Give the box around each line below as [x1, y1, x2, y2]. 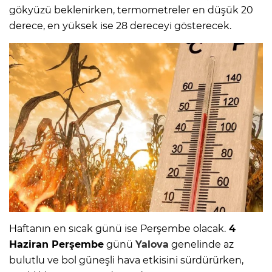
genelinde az [169, 239, 234, 251]
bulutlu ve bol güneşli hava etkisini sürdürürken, [9, 254, 243, 267]
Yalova [135, 239, 169, 251]
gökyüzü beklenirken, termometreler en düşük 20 [9, 4, 253, 16]
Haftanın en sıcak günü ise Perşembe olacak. [9, 223, 226, 235]
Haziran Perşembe [9, 239, 104, 251]
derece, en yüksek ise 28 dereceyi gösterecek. [9, 19, 231, 32]
